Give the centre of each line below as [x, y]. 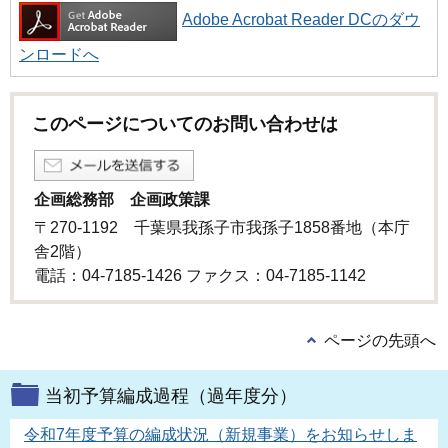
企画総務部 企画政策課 [122, 199]
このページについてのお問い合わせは [185, 123]
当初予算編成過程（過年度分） [171, 395]
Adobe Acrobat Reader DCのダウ [301, 20]
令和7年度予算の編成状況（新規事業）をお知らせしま [220, 434]
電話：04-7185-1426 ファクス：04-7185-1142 [200, 276]
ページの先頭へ [380, 340]
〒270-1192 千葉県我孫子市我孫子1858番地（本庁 [222, 228]
